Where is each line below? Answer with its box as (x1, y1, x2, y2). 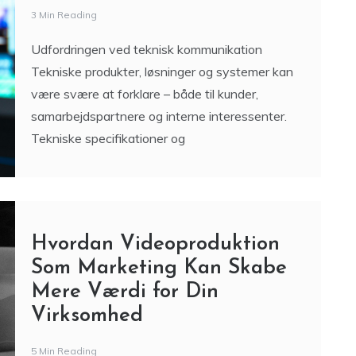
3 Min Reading (30, 9, 97, 21)
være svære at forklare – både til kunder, (30, 86, 258, 102)
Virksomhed (30, 305, 143, 327)
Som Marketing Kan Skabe (30, 257, 287, 279)
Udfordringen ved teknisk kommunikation (30, 41, 262, 57)
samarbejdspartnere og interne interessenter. (30, 108, 287, 124)
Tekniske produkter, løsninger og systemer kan (30, 64, 293, 79)
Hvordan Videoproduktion (30, 234, 280, 255)
